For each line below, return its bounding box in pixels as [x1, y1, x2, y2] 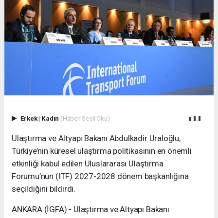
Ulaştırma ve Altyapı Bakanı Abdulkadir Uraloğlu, [12, 133, 181, 144]
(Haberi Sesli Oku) [60, 114, 110, 123]
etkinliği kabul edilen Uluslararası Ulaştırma [12, 159, 163, 169]
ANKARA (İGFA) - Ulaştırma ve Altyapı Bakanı [12, 204, 169, 215]
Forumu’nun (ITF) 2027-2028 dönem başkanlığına [12, 171, 189, 182]
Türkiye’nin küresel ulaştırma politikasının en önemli [12, 146, 192, 156]
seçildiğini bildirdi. [12, 184, 75, 194]
